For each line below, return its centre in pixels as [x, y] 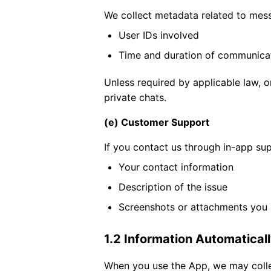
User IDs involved [159, 35]
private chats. [135, 97]
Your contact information [176, 167]
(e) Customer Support [157, 122]
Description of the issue [173, 187]
